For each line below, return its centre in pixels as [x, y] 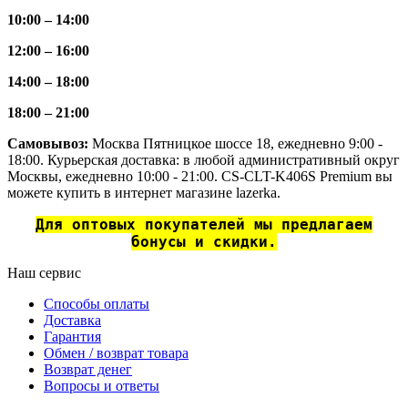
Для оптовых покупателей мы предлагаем [204, 225]
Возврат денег [88, 370]
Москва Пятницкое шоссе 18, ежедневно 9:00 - [237, 144]
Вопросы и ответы [102, 386]
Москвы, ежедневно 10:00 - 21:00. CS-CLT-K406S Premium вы [200, 177]
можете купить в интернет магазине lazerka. [144, 193]
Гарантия [72, 337]
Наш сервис [44, 273]
